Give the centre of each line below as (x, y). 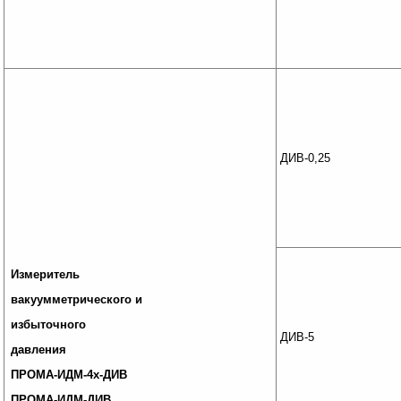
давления (39, 350)
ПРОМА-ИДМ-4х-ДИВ (69, 375)
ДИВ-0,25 (305, 158)
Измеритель (46, 274)
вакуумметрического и (79, 299)
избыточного (49, 324)
